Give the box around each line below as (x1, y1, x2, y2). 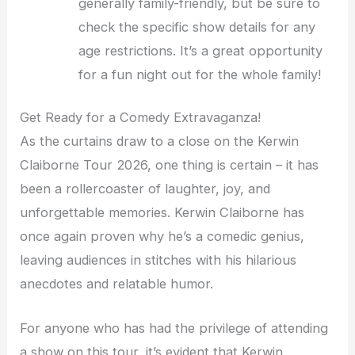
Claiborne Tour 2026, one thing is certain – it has (20, 157, 319, 174)
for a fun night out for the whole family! (78, 66, 322, 82)
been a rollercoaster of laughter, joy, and (20, 181, 271, 197)
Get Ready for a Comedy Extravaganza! (20, 109, 261, 126)
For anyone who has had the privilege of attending (20, 320, 329, 337)
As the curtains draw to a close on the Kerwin (20, 133, 300, 150)
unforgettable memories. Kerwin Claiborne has (20, 204, 305, 221)
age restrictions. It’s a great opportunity (78, 42, 323, 59)
